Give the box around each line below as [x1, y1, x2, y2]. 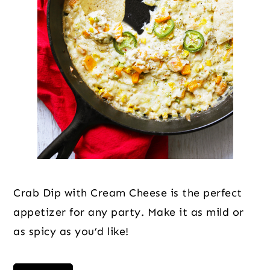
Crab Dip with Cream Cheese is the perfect [13, 186, 242, 199]
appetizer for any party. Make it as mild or [13, 205, 244, 219]
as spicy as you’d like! [13, 224, 129, 238]
